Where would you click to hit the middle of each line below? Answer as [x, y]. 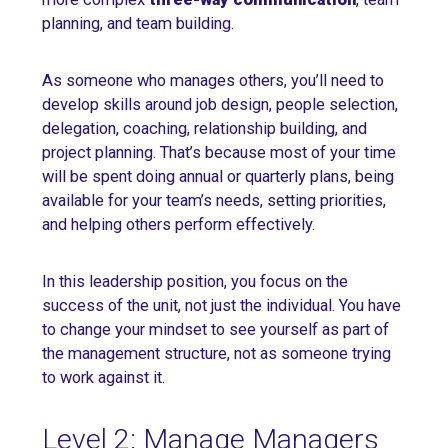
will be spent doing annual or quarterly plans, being [218, 176]
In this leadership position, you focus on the [195, 281]
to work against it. [103, 377]
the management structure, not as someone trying [216, 353]
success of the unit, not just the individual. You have [221, 305]
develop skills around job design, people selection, [220, 104]
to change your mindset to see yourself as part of [215, 329]
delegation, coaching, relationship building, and [204, 128]
